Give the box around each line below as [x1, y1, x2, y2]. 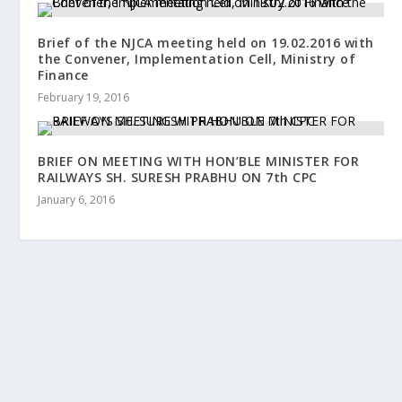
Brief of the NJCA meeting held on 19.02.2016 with [38, 33, 374, 51]
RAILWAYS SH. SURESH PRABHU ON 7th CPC [38, 168, 318, 186]
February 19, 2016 [38, 89, 130, 105]
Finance [38, 66, 89, 83]
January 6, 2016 [38, 191, 116, 207]
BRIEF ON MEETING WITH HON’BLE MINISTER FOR [38, 152, 360, 170]
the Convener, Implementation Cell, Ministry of [38, 49, 356, 67]
